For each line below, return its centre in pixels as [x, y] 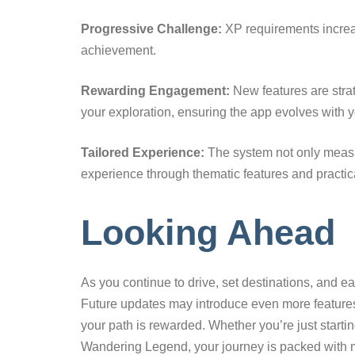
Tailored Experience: [143, 152]
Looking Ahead [208, 232]
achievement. [118, 50]
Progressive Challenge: [151, 29]
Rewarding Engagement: [155, 90]
